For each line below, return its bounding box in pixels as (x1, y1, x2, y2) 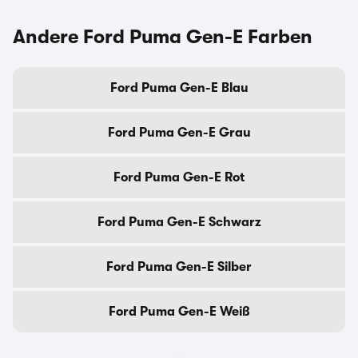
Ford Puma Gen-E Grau (107, 125, 251, 140)
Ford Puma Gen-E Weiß (108, 304, 250, 319)
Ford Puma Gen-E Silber (106, 260, 252, 274)
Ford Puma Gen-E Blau (109, 81, 249, 95)
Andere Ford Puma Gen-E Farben (13, 26, 312, 48)
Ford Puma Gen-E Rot (113, 170, 245, 185)
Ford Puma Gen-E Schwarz (97, 215, 261, 229)
